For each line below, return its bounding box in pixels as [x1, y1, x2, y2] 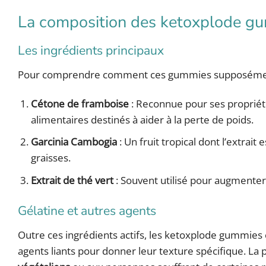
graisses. [31, 151, 71, 165]
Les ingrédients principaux [18, 42, 164, 59]
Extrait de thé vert [31, 173, 114, 187]
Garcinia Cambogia [31, 135, 118, 149]
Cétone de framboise [31, 97, 129, 111]
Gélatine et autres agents [18, 202, 156, 219]
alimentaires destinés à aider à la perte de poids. [31, 113, 254, 127]
